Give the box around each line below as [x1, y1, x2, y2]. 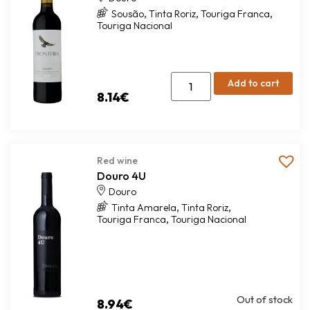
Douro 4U [96, 169, 146, 183]
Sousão [111, 8, 144, 20]
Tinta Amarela [111, 201, 176, 214]
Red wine [96, 154, 138, 167]
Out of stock [236, 292, 293, 306]
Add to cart [227, 77, 279, 89]
